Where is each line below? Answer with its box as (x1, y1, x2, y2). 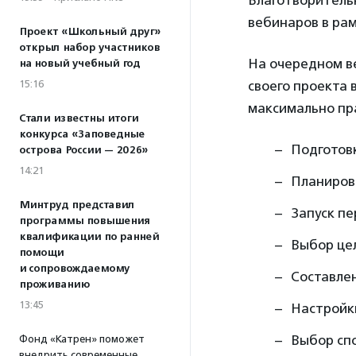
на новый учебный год (19, 57, 140, 70)
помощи (19, 246, 64, 259)
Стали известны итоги (19, 112, 138, 125)
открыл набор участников (19, 41, 160, 54)
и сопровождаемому (19, 262, 130, 275)
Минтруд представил (19, 199, 134, 211)
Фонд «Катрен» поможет (19, 333, 145, 345)
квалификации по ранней (19, 230, 159, 243)
